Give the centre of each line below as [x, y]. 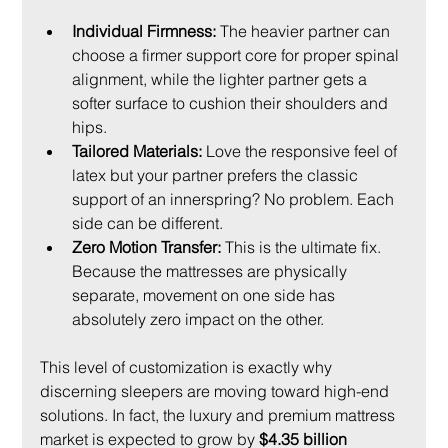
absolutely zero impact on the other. [198, 318]
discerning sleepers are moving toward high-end [217, 390]
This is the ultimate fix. [303, 246]
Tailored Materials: [137, 150]
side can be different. [148, 222]
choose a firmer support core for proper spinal [238, 54]
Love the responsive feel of [302, 150]
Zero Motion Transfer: [147, 246]
